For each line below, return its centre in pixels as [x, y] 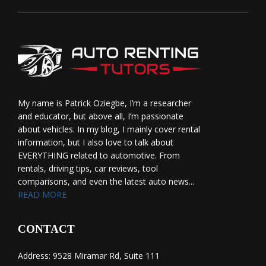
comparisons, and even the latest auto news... [106, 182]
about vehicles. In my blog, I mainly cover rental [109, 129]
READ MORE [42, 195]
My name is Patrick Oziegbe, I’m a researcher [104, 103]
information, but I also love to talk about [96, 142]
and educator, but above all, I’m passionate [101, 116]
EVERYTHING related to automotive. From [99, 156]
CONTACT [46, 229]
